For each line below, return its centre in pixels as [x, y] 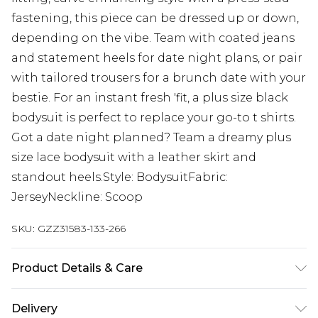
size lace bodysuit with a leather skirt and [134, 158]
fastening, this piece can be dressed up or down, [155, 18]
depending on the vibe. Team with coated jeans [153, 38]
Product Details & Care [77, 268]
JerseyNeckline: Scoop [77, 197]
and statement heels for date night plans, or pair [157, 58]
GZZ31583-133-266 [82, 229]
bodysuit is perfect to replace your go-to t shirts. [154, 118]
